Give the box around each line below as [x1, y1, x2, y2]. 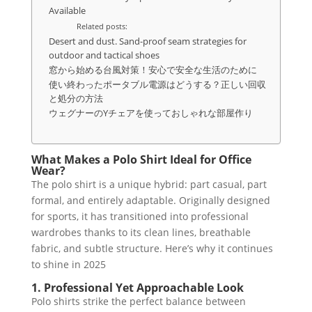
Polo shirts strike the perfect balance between [31, 295, 246, 308]
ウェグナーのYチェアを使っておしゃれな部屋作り [48, 107, 253, 119]
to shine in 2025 [31, 258, 106, 271]
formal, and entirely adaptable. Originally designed [31, 194, 270, 207]
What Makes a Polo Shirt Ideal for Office [31, 152, 251, 167]
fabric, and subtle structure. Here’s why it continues [31, 242, 273, 255]
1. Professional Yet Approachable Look [31, 280, 244, 295]
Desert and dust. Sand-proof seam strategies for [48, 36, 247, 47]
